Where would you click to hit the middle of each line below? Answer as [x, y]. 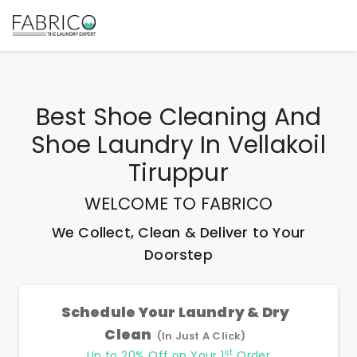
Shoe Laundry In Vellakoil [178, 145]
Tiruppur [178, 173]
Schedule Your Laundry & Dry [175, 312]
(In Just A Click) [201, 336]
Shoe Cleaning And [207, 117]
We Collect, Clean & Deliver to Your [178, 233]
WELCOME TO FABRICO [178, 204]
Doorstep [178, 255]
